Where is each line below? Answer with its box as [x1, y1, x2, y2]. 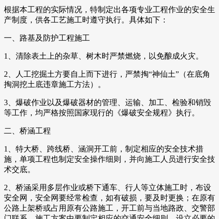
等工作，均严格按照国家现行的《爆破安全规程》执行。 [4, 109, 199, 117]
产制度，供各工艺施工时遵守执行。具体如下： [4, 16, 168, 24]
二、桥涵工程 [4, 127, 51, 135]
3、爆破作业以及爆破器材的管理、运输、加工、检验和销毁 [4, 98, 211, 107]
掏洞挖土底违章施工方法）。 [4, 80, 106, 89]
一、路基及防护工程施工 [4, 34, 90, 43]
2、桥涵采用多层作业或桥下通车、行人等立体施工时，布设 [4, 183, 211, 192]
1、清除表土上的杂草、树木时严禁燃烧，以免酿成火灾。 [4, 52, 203, 61]
